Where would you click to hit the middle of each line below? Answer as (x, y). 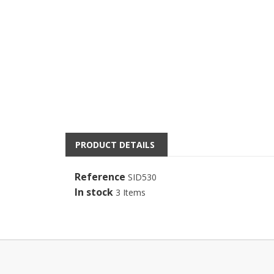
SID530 (142, 177)
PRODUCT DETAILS (115, 144)
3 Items (131, 192)
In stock (94, 192)
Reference (100, 176)
